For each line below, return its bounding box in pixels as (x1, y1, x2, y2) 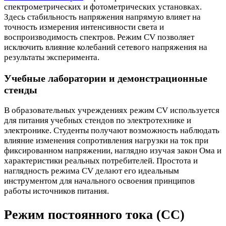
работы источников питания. (4, 186, 109, 196)
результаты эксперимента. (4, 52, 99, 62)
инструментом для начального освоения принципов (4, 176, 195, 186)
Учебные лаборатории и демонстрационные (4, 72, 207, 84)
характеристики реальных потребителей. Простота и (4, 156, 198, 166)
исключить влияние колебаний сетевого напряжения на (4, 42, 207, 52)
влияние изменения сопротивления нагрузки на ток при (4, 136, 208, 146)
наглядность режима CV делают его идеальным (4, 166, 179, 176)
